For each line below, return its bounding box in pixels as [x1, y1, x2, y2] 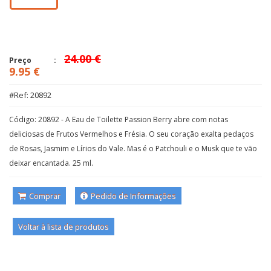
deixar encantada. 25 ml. [9, 158, 93, 168]
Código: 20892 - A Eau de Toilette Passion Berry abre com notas [9, 114, 228, 125]
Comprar [27, 191, 60, 201]
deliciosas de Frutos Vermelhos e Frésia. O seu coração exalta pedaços [9, 129, 253, 139]
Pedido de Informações [89, 191, 176, 201]
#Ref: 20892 [9, 90, 51, 100]
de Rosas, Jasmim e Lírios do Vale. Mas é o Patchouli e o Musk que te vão [9, 143, 257, 154]
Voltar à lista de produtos [18, 221, 109, 232]
